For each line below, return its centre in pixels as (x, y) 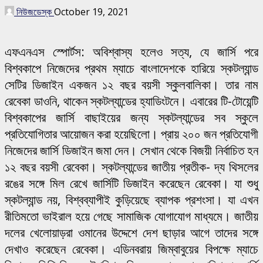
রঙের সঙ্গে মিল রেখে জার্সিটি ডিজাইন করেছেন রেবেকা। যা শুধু (131, 183)
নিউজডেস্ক (34, 11)
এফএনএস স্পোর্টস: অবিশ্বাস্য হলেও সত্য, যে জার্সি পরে (131, 51)
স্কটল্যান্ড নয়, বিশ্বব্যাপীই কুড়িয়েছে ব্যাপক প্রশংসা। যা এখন (131, 199)
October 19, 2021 (91, 11)
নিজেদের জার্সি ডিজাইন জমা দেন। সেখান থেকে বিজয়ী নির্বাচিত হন (131, 150)
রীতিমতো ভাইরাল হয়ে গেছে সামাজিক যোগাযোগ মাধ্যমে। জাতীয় (131, 216)
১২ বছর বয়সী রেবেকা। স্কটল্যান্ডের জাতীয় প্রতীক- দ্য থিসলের (131, 166)
